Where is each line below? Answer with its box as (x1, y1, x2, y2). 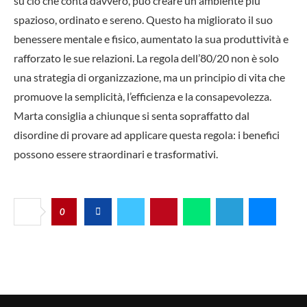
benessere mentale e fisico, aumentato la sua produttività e (14, 32, 288, 45)
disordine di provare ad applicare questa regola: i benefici (14, 127, 280, 141)
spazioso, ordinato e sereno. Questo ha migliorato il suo (14, 12, 273, 26)
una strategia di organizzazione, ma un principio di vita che (14, 70, 285, 84)
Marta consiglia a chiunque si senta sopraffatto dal (14, 108, 249, 122)
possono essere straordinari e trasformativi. (14, 147, 218, 160)
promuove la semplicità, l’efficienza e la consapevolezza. (14, 89, 271, 103)
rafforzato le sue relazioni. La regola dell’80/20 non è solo (14, 51, 279, 64)
